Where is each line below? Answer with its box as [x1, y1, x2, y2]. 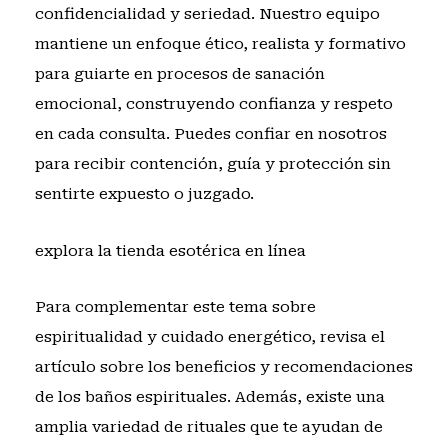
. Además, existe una [226, 387, 385, 406]
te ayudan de [282, 417, 383, 436]
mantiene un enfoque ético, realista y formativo [34, 35, 406, 54]
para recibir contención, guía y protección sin [34, 155, 391, 174]
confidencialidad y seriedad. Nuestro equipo [34, 5, 380, 24]
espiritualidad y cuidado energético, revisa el [34, 327, 385, 346]
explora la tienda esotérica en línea [34, 241, 306, 260]
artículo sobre [34, 357, 148, 376]
